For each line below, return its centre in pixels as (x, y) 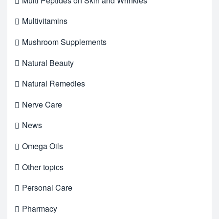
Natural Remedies (54, 84)
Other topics (43, 167)
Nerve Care (42, 104)
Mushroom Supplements (64, 42)
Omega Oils (43, 146)
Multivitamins (45, 21)
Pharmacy (40, 208)
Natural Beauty (48, 63)
